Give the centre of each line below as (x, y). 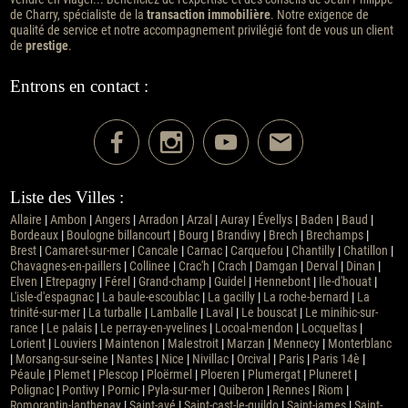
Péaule (27, 375)
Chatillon (365, 251)
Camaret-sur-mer (87, 251)
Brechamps (334, 236)
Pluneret (330, 375)
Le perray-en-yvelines (153, 329)
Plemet (71, 375)
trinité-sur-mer (45, 313)
